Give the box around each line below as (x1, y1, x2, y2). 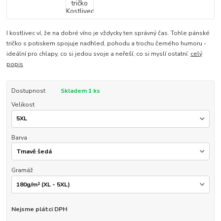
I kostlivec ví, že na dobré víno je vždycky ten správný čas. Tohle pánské (6, 29, 210, 37)
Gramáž (11, 166, 33, 175)
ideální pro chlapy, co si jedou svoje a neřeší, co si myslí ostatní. (6, 49, 191, 58)
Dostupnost (11, 86, 45, 95)
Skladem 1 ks (60, 86, 100, 95)
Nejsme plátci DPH (11, 205, 67, 213)
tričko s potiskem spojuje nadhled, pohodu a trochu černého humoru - (6, 39, 207, 47)
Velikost (11, 100, 35, 109)
